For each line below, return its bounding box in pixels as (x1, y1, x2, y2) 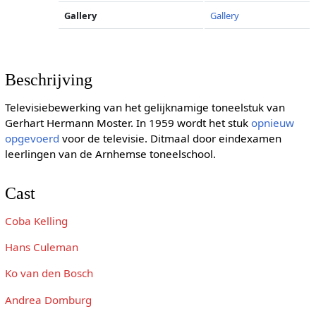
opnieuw (250, 116, 294, 130)
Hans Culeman (4, 240, 78, 255)
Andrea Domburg (4, 292, 92, 307)
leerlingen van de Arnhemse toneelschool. (4, 147, 216, 162)
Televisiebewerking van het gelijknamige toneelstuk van (4, 100, 285, 115)
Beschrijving (4, 70, 92, 90)
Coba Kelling (4, 213, 68, 228)
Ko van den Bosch (4, 266, 93, 281)
